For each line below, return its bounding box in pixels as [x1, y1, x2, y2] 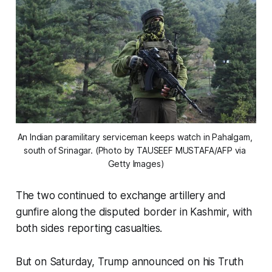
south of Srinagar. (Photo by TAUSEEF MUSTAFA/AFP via [23, 145, 246, 156]
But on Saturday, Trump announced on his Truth [15, 256, 244, 268]
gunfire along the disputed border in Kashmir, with [15, 206, 253, 219]
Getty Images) [107, 158, 165, 169]
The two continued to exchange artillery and [15, 189, 226, 202]
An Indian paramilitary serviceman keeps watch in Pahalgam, [17, 132, 253, 143]
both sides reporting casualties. [15, 222, 163, 235]
